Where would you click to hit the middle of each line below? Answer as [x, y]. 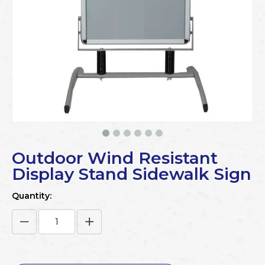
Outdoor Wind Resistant [115, 158]
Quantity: [32, 196]
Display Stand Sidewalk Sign [132, 174]
